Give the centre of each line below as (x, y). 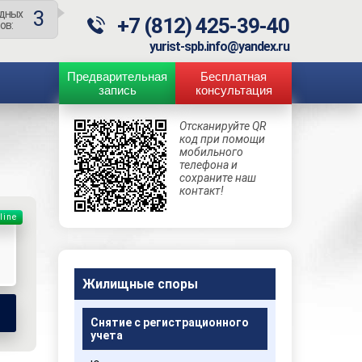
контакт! (202, 191)
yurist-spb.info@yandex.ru (219, 46)
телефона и (209, 165)
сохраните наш (218, 178)
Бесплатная (234, 76)
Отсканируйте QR (223, 126)
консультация (234, 90)
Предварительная (117, 76)
